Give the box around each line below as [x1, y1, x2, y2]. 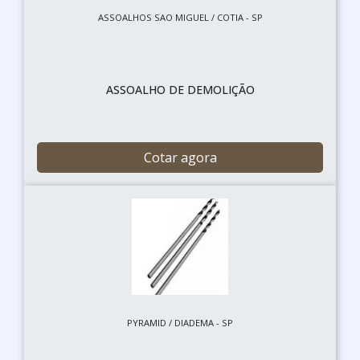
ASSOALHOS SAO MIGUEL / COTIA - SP [97, 10, 263, 23]
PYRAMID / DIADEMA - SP [127, 316, 233, 329]
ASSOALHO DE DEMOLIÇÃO [105, 81, 255, 97]
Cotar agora [143, 148, 217, 166]
